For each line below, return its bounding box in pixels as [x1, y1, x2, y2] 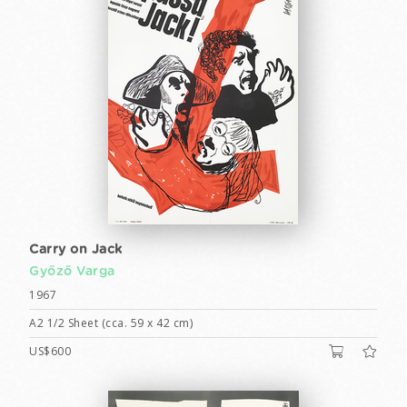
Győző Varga [29, 265, 115, 278]
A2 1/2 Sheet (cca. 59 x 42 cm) [29, 315, 193, 331]
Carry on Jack [29, 243, 123, 256]
